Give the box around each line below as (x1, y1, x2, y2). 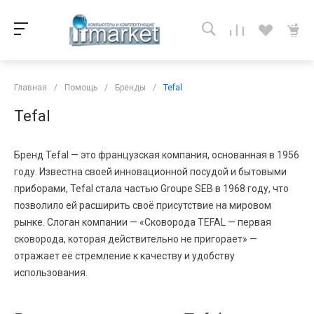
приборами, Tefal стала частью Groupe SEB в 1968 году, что (14, 182, 289, 194)
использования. (14, 266, 88, 278)
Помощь (64, 82, 97, 93)
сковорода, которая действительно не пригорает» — (14, 233, 257, 245)
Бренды (115, 82, 146, 93)
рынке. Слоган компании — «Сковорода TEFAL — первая (14, 216, 271, 228)
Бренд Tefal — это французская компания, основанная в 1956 (14, 149, 299, 161)
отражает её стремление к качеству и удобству (14, 250, 235, 261)
